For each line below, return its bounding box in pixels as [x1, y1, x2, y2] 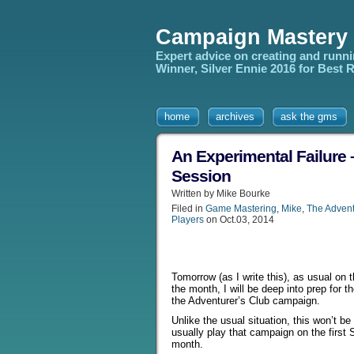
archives [216, 111, 254, 122]
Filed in [171, 203, 205, 214]
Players [171, 214, 204, 225]
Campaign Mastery [156, 25, 348, 49]
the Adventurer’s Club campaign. [171, 295, 320, 307]
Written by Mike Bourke [171, 188, 270, 199]
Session [171, 167, 231, 186]
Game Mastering [205, 203, 277, 214]
